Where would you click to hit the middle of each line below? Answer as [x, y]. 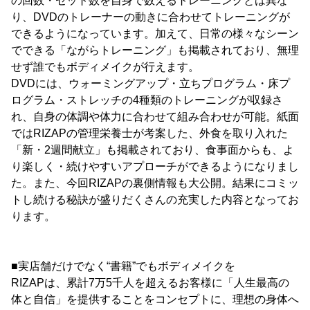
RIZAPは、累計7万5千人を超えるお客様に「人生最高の [150, 283]
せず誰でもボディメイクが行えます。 [105, 67]
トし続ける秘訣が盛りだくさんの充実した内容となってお [155, 200]
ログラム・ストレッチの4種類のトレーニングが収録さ [147, 100]
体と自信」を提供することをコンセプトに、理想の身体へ [155, 299]
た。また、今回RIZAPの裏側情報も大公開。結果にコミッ [155, 183]
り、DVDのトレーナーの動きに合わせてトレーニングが [151, 17]
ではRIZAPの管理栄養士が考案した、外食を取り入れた [149, 133]
